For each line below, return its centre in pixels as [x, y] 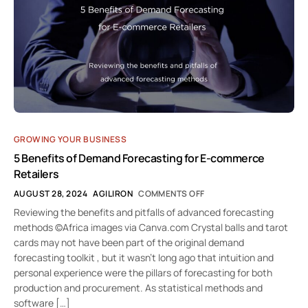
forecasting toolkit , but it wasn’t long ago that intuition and [144, 257]
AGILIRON [113, 193]
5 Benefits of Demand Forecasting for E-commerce [139, 158]
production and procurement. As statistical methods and [138, 287]
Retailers [36, 174]
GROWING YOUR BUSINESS [70, 139]
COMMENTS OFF [172, 193]
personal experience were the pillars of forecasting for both [143, 272]
